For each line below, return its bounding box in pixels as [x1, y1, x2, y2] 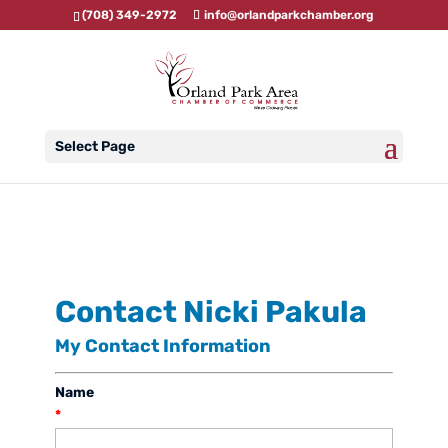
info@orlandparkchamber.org [204, 8, 375, 22]
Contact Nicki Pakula [54, 294, 367, 330]
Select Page [54, 138, 135, 155]
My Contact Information [54, 335, 271, 357]
